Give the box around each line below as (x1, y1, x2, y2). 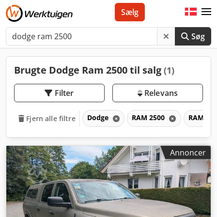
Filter (54, 88, 74, 98)
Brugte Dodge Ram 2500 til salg (14, 63, 164, 77)
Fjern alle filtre (26, 113, 76, 123)
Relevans (142, 88, 178, 98)
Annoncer (170, 147, 206, 158)
